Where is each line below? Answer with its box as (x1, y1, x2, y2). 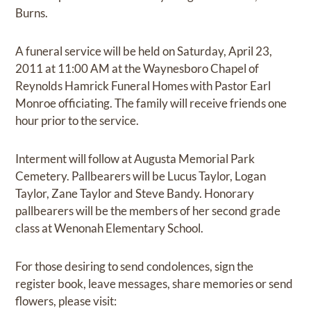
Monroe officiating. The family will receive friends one (15, 95, 287, 110)
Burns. (15, 5, 49, 20)
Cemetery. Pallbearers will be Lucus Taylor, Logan (15, 168, 267, 183)
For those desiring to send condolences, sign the (15, 258, 254, 274)
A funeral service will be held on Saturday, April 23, (15, 43, 273, 58)
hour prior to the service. (15, 112, 140, 128)
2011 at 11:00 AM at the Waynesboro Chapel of (15, 60, 260, 76)
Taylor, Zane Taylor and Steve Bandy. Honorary (15, 185, 255, 201)
